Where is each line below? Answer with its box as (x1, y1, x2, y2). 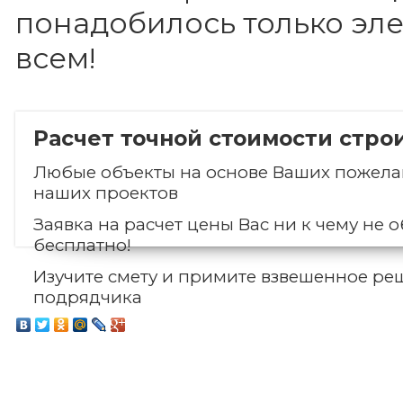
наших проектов (33, 183, 178, 203)
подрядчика (33, 287, 142, 308)
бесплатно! (33, 235, 131, 255)
